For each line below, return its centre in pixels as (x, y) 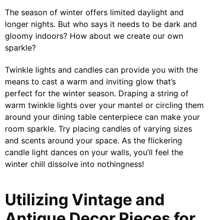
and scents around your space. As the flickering (94, 140)
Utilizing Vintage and (85, 199)
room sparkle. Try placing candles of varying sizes (98, 129)
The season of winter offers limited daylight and (94, 13)
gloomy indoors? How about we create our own (94, 36)
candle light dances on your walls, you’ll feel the (94, 152)
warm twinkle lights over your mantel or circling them (104, 105)
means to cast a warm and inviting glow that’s (90, 82)
